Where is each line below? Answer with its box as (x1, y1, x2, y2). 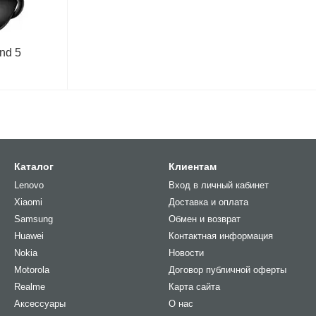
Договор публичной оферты (169, 265, 286, 275)
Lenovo (14, 180, 44, 190)
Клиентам (169, 161, 217, 172)
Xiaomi (14, 197, 42, 207)
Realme (14, 281, 45, 292)
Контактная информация (169, 231, 273, 241)
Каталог (14, 161, 54, 172)
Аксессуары (14, 298, 66, 309)
